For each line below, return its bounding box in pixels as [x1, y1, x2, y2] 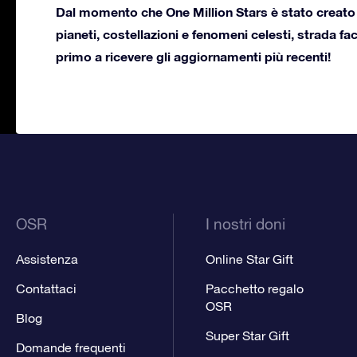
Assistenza [16, 252, 78, 267]
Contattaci [16, 281, 76, 296]
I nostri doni [205, 215, 285, 233]
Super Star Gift [205, 328, 289, 343]
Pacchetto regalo [205, 281, 304, 296]
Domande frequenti [16, 340, 126, 355]
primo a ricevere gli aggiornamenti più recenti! [56, 49, 331, 65]
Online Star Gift [205, 252, 293, 267]
